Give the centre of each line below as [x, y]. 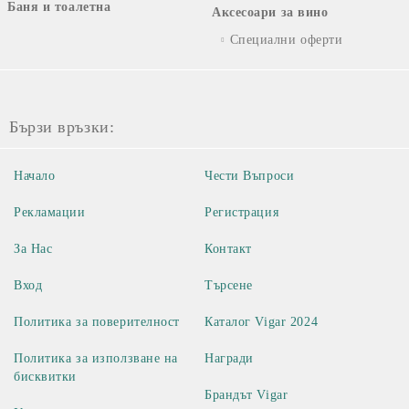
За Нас [33, 248]
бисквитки [46, 376]
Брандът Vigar [246, 394]
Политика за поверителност [97, 321]
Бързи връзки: [62, 126]
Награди [229, 358]
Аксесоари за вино [270, 12]
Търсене [229, 285]
